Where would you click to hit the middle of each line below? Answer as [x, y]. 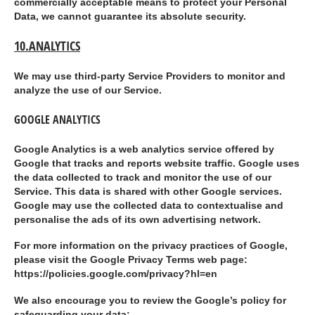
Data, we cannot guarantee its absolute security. [130, 17]
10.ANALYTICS [47, 45]
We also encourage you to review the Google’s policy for [150, 301]
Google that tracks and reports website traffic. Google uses [157, 163]
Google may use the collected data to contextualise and [149, 205]
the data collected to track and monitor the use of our [143, 177]
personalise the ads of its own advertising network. [137, 219]
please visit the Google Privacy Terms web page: [131, 260]
